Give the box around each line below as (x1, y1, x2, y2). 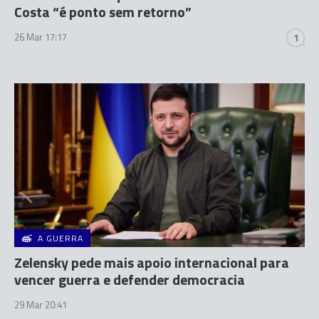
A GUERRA (38, 231, 83, 245)
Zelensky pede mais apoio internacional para (14, 251, 289, 273)
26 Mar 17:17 (14, 30, 67, 45)
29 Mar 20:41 (14, 297, 67, 312)
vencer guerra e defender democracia (14, 268, 245, 291)
